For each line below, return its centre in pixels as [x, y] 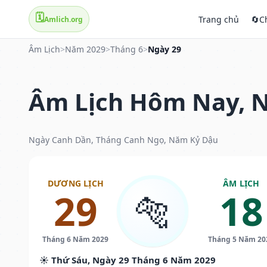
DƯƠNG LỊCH [75, 183]
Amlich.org [63, 19]
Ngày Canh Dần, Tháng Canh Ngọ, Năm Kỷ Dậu [123, 139]
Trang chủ [219, 19]
